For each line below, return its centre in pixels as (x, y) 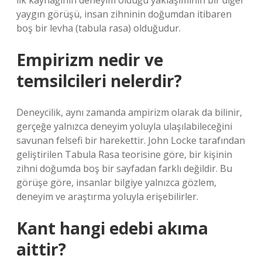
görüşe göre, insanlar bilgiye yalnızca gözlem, (116, 182)
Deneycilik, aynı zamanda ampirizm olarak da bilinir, (129, 112)
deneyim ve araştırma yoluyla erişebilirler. (107, 196)
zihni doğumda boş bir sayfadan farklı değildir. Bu (124, 168)
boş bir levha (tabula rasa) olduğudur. (99, 28)
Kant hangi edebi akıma (112, 228)
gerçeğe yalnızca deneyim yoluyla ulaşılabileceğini (124, 126)
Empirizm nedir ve (90, 60)
